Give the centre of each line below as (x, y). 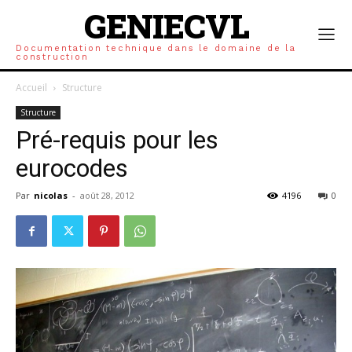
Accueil (31, 88)
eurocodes (72, 168)
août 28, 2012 (107, 195)
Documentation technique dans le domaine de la (156, 48)
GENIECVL (166, 26)
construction (52, 57)
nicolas (51, 195)
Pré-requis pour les (117, 140)
